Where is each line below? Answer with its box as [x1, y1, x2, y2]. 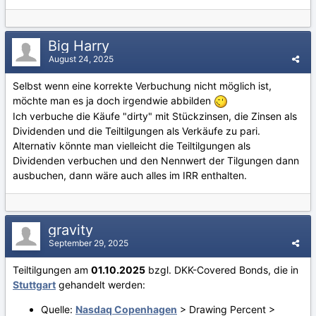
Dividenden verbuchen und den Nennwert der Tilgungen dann [13, 154, 299, 166]
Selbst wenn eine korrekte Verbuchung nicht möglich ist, [13, 79, 272, 92]
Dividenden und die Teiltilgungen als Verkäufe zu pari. [13, 124, 260, 137]
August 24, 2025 [49, 53, 114, 64]
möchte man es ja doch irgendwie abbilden [13, 94, 214, 107]
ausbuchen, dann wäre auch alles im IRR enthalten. [13, 169, 247, 181]
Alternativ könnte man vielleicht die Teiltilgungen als [13, 139, 250, 152]
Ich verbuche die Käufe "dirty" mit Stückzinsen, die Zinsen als [13, 109, 297, 122]
